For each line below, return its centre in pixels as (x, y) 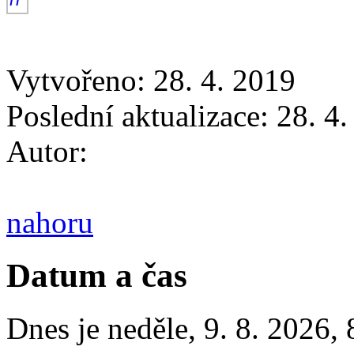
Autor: (47, 152)
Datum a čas (97, 276)
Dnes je (57, 329)
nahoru (50, 223)
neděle (148, 329)
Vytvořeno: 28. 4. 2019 (151, 81)
